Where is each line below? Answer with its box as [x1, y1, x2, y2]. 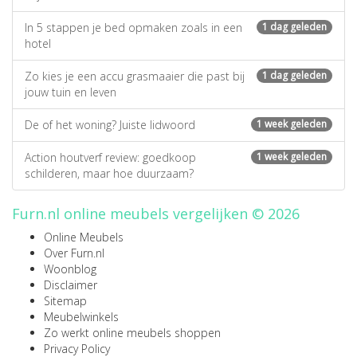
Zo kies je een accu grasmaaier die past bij [25, 69, 245, 84]
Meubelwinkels [44, 309, 119, 324]
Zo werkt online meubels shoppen [44, 325, 221, 340]
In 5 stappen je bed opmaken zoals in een [25, 20, 242, 35]
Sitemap [44, 293, 87, 308]
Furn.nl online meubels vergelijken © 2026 [12, 204, 300, 223]
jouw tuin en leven [25, 84, 116, 100]
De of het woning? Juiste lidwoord [25, 117, 195, 132]
